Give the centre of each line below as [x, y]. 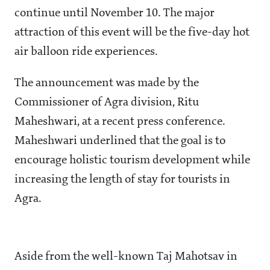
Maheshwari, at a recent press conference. [120, 122]
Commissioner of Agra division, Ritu [107, 103]
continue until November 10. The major [115, 14]
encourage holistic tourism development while [132, 161]
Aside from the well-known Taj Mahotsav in [126, 257]
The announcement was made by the [107, 83]
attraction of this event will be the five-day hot [132, 33]
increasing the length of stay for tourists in [122, 180]
